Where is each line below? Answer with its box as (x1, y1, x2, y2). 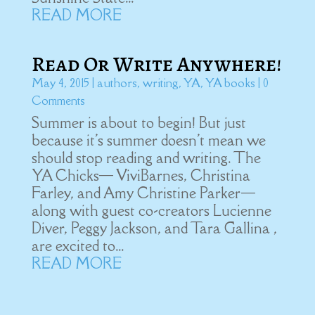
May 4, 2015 (31, 75, 89, 91)
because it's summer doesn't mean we (31, 131, 266, 150)
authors (96, 75, 137, 91)
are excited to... (31, 236, 124, 255)
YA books (205, 75, 255, 91)
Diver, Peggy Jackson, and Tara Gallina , (31, 219, 277, 238)
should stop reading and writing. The (31, 148, 261, 167)
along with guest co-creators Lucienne (31, 201, 271, 220)
